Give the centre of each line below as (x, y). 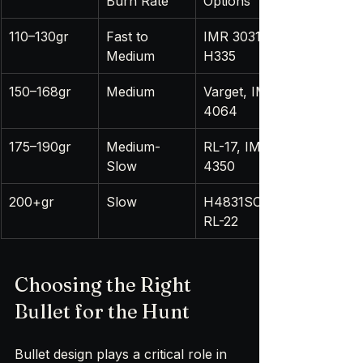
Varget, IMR (242, 91)
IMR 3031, (236, 36)
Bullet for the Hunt (102, 311)
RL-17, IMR (239, 146)
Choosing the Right (105, 284)
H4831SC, (237, 201)
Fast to (129, 36)
